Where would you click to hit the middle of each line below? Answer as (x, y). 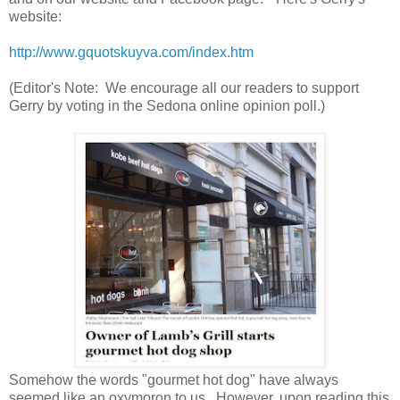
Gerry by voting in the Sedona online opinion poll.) (167, 105)
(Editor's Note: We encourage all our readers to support (184, 87)
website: (35, 16)
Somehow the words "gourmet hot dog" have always (174, 379)
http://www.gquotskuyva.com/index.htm (131, 52)
